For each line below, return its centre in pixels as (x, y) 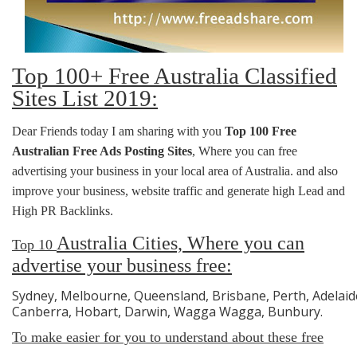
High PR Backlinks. (64, 211)
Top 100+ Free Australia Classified (175, 76)
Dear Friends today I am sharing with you (118, 131)
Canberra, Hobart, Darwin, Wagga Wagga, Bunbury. (167, 312)
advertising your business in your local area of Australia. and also (175, 171)
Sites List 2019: (85, 98)
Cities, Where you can (216, 243)
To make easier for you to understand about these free (168, 337)
